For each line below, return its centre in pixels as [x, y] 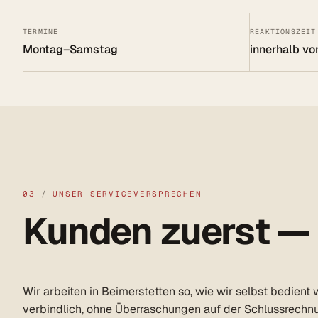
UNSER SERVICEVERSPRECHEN [127, 194]
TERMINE [41, 32]
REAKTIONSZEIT [283, 32]
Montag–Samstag [70, 50]
